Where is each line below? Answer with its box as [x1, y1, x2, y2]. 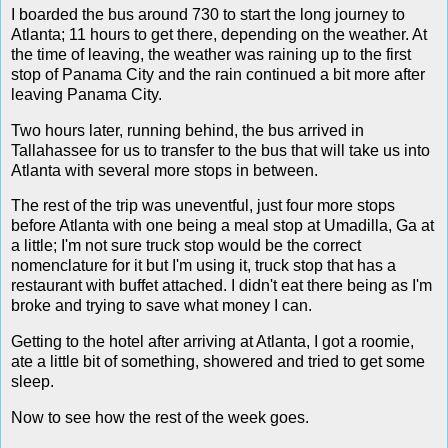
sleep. [11, 373, 54, 391]
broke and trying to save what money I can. [11, 297, 312, 315]
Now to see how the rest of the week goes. [11, 409, 309, 427]
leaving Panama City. [11, 85, 162, 103]
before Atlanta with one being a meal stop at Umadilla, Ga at [11, 217, 434, 235]
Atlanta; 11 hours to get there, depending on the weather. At [11, 25, 427, 43]
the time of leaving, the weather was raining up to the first [11, 45, 411, 63]
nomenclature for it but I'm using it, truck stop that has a [11, 257, 396, 275]
